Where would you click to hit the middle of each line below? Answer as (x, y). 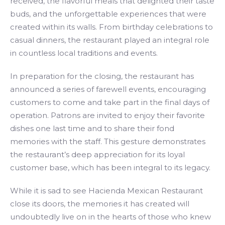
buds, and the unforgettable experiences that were (108, 14)
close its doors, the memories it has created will (100, 204)
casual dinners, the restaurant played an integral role (110, 40)
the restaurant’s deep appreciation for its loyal (97, 154)
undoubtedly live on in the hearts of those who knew (110, 217)
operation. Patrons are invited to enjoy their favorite (107, 115)
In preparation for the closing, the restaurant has (102, 76)
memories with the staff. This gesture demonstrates (108, 141)
